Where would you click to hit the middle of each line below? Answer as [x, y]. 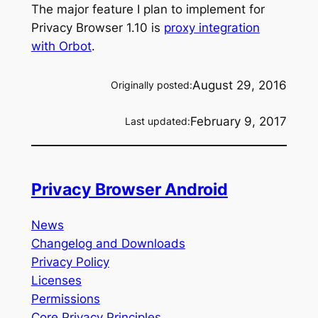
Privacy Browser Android [129, 189]
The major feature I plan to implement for [148, 9]
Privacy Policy [70, 262]
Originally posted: [152, 84]
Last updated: [158, 121]
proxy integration [212, 27]
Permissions [65, 299]
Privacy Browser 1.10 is [97, 27]
